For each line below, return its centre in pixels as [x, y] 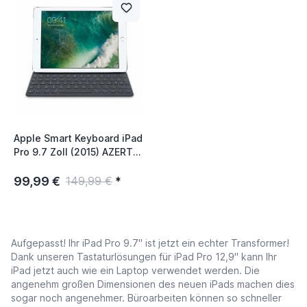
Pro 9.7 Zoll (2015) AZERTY [77, 151]
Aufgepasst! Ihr [47, 243]
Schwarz [34, 165]
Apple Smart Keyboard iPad [78, 138]
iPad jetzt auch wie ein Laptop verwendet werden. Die [135, 270]
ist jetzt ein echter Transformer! [216, 243]
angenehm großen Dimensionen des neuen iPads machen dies [153, 284]
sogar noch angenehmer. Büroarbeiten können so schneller [146, 297]
